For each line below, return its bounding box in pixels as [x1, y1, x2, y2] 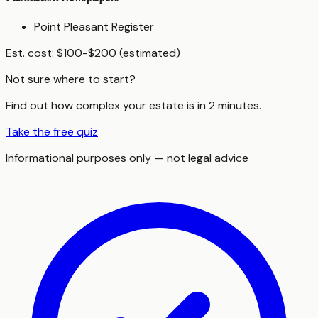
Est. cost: [6, 45, 57, 61]
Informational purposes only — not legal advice [6, 150, 248, 166]
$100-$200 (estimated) [57, 45, 180, 61]
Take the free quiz [6, 124, 98, 140]
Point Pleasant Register [34, 19, 154, 35]
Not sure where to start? [6, 72, 136, 87]
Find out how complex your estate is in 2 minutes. [6, 98, 261, 114]
